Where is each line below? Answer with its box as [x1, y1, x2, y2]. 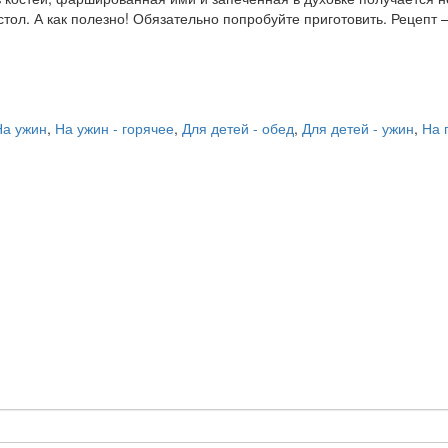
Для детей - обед [182, 118, 294, 138]
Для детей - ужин [302, 118, 414, 138]
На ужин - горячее [55, 118, 174, 138]
